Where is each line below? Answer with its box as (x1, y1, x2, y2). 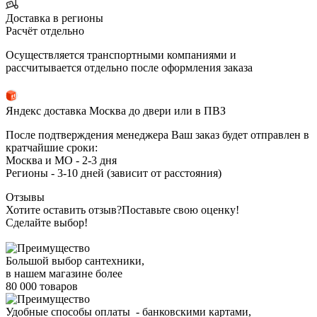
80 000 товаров (6, 279, 78, 292)
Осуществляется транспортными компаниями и (6, 48, 236, 61)
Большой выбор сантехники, (6, 254, 144, 267)
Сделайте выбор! (6, 216, 88, 229)
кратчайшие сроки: (6, 141, 98, 154)
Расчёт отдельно (6, 24, 84, 37)
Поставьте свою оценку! (122, 203, 239, 216)
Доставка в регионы (6, 11, 103, 24)
